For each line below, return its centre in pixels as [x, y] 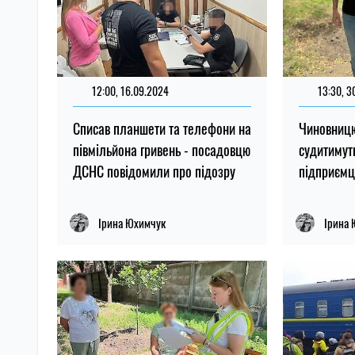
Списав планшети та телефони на [162, 128]
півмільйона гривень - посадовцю [162, 149]
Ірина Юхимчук [132, 222]
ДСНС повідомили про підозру [154, 171]
